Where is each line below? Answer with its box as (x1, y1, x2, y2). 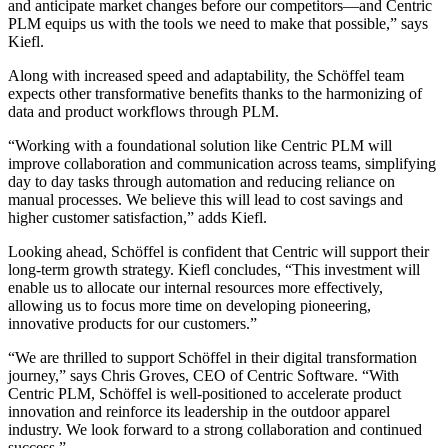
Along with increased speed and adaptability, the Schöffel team (8, 66, 404, 84)
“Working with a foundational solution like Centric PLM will (8, 136, 392, 154)
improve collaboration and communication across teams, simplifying (8, 154, 436, 172)
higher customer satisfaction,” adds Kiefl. (8, 208, 267, 226)
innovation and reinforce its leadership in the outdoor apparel (8, 402, 390, 420)
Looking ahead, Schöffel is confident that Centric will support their (8, 242, 429, 260)
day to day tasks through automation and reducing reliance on (8, 172, 395, 190)
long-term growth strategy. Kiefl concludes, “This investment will (8, 260, 420, 278)
